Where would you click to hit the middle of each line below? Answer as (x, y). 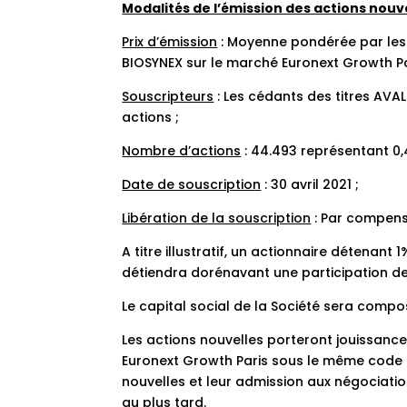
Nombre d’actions (182, 151)
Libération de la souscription (217, 218)
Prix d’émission (170, 42)
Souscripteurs (168, 96)
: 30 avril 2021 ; (310, 184)
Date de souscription (192, 184)
